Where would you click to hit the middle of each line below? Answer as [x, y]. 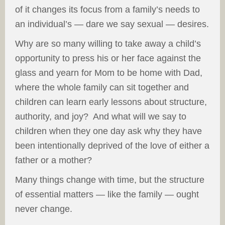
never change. [44, 209]
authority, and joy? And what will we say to [101, 117]
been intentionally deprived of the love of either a [112, 146]
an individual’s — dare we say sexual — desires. [112, 24]
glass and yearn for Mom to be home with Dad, [109, 73]
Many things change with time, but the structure [110, 180]
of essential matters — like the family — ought [107, 194]
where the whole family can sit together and [102, 87]
